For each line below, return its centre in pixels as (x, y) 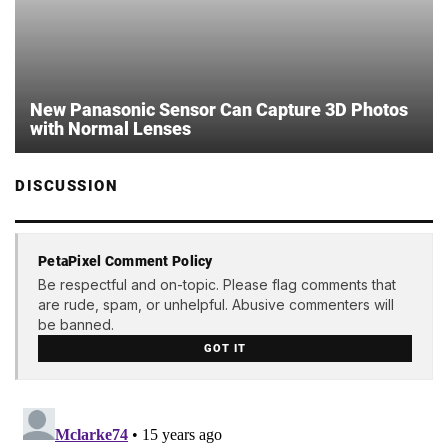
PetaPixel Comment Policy (125, 260)
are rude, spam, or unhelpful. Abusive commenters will (216, 304)
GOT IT (225, 348)
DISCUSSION (66, 186)
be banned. (76, 324)
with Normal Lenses (110, 129)
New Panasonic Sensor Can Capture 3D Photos (219, 110)
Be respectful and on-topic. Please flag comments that (217, 284)
